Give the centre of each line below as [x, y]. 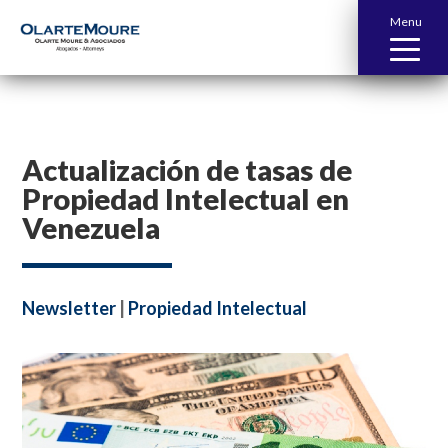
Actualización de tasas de [187, 169]
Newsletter [69, 308]
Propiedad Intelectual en [186, 198]
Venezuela [91, 227]
